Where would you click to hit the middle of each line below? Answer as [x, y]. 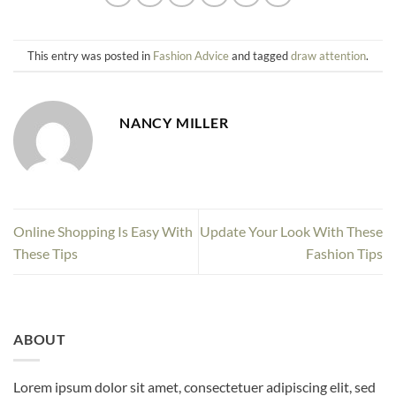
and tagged [260, 55]
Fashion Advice [191, 55]
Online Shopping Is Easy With [103, 231]
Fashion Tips [344, 253]
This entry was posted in [90, 55]
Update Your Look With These [291, 231]
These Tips [46, 253]
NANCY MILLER [174, 123]
